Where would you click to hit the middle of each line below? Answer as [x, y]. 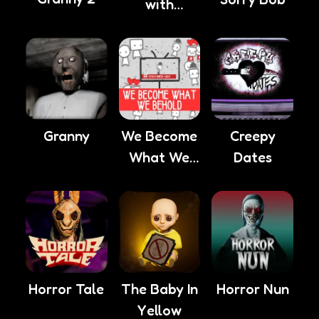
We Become [159, 136]
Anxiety [159, 26]
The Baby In [159, 289]
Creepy [252, 136]
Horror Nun [252, 289]
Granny [66, 136]
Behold [159, 178]
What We [159, 157]
